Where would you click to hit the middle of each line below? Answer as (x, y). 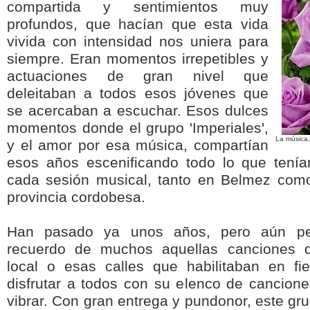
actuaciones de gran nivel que (138, 76)
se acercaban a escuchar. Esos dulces (138, 111)
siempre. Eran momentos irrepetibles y (138, 59)
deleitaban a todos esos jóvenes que (138, 93)
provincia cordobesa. (76, 197)
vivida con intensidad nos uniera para (138, 42)
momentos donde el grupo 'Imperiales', (138, 128)
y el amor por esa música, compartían (138, 145)
